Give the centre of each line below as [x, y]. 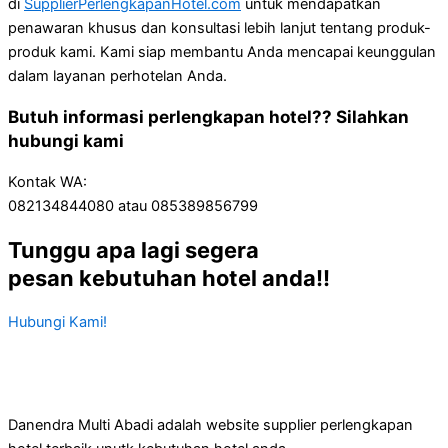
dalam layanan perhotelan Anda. [117, 75]
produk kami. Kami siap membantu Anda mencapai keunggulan [222, 51]
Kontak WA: [47, 181]
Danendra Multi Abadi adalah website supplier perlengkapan [210, 424]
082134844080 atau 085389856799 [133, 205]
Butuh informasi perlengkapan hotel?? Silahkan [208, 116]
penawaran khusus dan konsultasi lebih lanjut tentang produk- [219, 27]
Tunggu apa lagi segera [133, 250]
